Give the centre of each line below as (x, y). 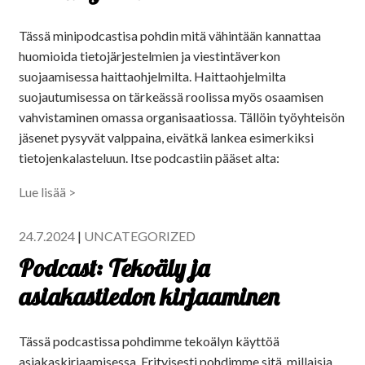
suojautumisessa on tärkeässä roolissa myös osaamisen (171, 97)
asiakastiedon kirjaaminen (149, 297)
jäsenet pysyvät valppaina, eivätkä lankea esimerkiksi (166, 138)
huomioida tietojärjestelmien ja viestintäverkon (150, 56)
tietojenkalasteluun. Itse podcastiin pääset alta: (149, 158)
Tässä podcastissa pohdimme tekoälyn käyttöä (149, 341)
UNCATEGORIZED (140, 236)
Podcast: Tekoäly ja (114, 268)
